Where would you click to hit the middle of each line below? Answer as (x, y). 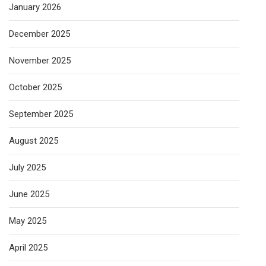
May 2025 (28, 221)
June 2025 (29, 194)
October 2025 (35, 87)
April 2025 (28, 248)
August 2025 (34, 141)
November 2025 (40, 61)
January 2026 (35, 7)
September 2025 (41, 114)
